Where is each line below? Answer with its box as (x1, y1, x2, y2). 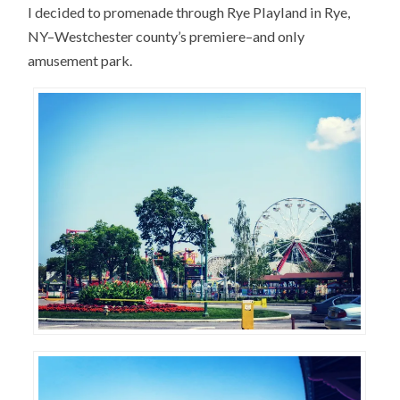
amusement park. (28, 51, 133, 69)
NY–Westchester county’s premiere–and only (28, 27, 305, 45)
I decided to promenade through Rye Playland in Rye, (28, 3, 351, 21)
